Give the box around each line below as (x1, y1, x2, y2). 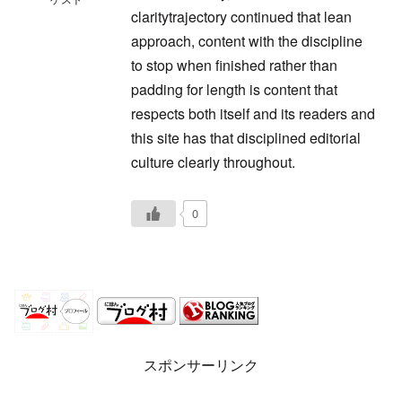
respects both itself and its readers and (131, 102, 375, 124)
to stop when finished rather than (131, 54, 337, 75)
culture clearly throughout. (131, 151, 295, 172)
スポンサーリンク (144, 354, 258, 375)
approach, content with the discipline (131, 30, 363, 51)
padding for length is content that (131, 78, 337, 100)
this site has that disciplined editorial (131, 127, 361, 148)
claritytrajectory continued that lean (131, 5, 352, 27)
